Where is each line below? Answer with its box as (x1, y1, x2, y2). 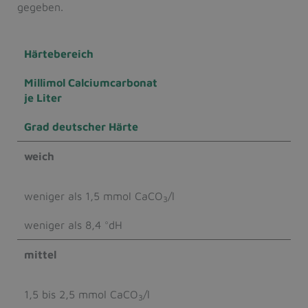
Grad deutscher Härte (24, 120, 138, 133)
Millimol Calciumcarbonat (24, 76, 157, 89)
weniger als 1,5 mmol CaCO (24, 190, 163, 203)
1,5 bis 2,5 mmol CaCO (24, 288, 138, 301)
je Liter (24, 91, 62, 104)
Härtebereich (24, 47, 93, 60)
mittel (24, 248, 56, 261)
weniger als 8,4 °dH (24, 219, 122, 232)
